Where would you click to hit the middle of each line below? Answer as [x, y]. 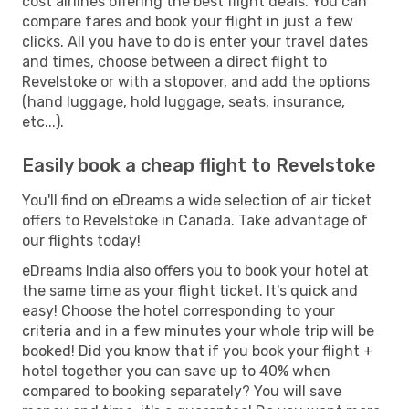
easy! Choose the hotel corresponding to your [178, 310]
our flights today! [81, 240]
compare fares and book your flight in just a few [188, 21]
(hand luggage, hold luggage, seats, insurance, [184, 101]
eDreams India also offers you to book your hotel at [195, 270]
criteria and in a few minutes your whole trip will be [198, 330]
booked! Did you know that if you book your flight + [198, 351]
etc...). [43, 121]
